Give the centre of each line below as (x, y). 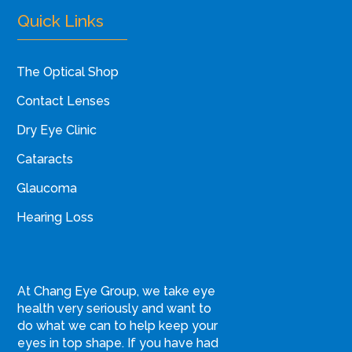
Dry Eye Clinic (57, 130)
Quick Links (61, 21)
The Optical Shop (68, 72)
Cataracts (45, 159)
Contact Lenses (64, 101)
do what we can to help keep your (118, 326)
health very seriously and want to (115, 309)
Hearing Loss (55, 218)
